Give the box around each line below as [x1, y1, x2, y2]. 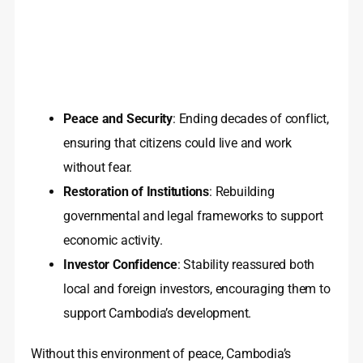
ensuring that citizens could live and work [63, 135, 292, 152]
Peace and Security [63, 111, 173, 127]
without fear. [63, 160, 133, 176]
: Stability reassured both [177, 257, 315, 273]
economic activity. [63, 233, 164, 249]
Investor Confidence [63, 257, 177, 273]
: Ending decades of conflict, [173, 111, 329, 127]
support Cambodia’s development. [63, 305, 252, 322]
